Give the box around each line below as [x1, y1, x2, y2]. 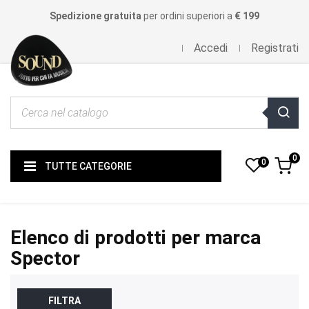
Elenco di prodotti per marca [10, 226, 261, 249]
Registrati [251, 41, 299, 54]
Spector [10, 247, 80, 270]
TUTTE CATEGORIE [45, 160, 132, 172]
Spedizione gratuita [50, 10, 141, 21]
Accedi [194, 41, 228, 54]
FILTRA [48, 295, 81, 306]
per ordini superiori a [141, 10, 235, 21]
